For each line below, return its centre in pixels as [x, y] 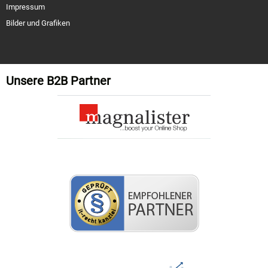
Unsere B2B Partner [58, 81]
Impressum [25, 7]
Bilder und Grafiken [38, 23]
